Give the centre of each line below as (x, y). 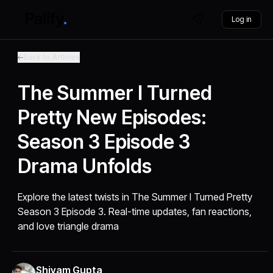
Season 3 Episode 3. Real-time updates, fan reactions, (135, 211)
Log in (241, 19)
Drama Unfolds (85, 166)
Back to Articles (52, 57)
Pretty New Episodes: (112, 117)
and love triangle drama (69, 226)
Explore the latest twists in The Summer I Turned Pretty (135, 197)
